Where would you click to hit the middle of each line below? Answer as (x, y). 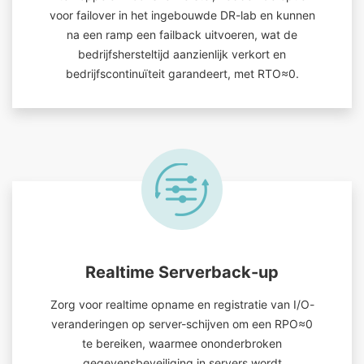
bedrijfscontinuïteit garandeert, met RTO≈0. (182, 74)
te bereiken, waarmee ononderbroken (182, 343)
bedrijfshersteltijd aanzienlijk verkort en (182, 54)
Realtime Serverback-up (182, 272)
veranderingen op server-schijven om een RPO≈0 (182, 324)
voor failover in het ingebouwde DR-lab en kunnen (182, 15)
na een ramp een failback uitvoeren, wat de (182, 35)
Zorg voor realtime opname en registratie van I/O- (182, 304)
